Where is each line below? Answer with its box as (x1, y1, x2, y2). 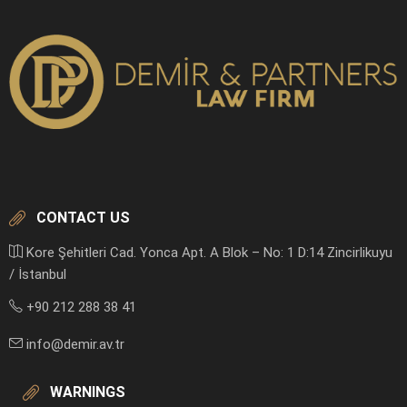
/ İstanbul (9, 265, 66, 283)
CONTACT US (36, 208, 130, 226)
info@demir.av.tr (23, 335, 124, 352)
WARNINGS (50, 382, 125, 401)
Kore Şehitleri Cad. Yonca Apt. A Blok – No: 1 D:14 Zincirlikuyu (23, 243, 392, 261)
